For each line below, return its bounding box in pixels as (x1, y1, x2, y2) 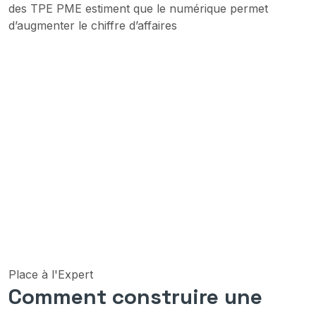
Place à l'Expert (8, 267, 93, 282)
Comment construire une (8, 283, 262, 311)
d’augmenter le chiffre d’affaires (8, 18, 177, 32)
